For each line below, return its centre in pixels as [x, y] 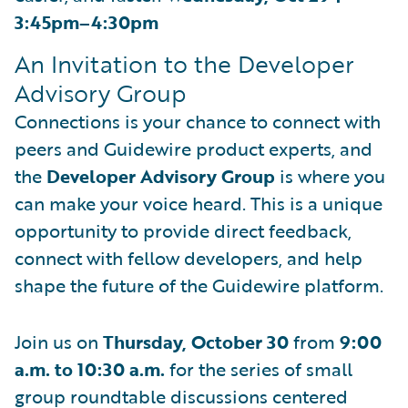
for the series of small [259, 369]
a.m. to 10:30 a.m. [90, 369]
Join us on [59, 342]
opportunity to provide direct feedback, [183, 230]
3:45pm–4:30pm [87, 22]
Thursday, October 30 [196, 342]
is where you [330, 176]
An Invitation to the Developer [184, 64]
